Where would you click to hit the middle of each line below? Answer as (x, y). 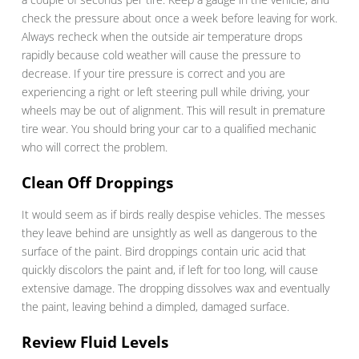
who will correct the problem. (94, 147)
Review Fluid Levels (95, 343)
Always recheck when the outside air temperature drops (162, 37)
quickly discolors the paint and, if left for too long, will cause (169, 270)
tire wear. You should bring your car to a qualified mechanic (169, 129)
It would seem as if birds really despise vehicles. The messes (173, 215)
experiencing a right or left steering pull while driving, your (165, 92)
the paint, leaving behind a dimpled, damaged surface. (155, 307)
